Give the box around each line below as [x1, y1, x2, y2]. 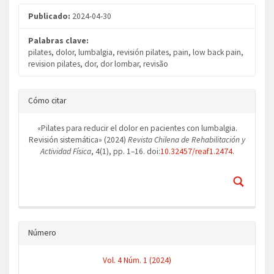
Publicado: [28, 11, 72, 21]
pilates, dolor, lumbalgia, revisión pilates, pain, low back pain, [28, 47, 243, 57]
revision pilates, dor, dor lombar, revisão [28, 59, 168, 69]
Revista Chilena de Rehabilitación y [128, 135, 245, 145]
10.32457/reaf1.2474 [160, 146, 232, 157]
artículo [18, 114, 58, 129]
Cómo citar [28, 95, 66, 106]
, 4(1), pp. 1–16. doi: [91, 146, 160, 157]
